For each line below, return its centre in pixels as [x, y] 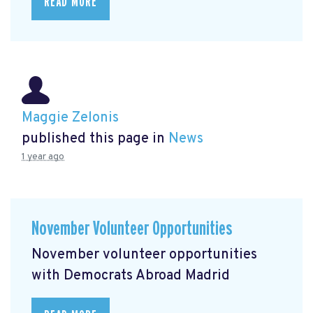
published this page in [95, 139]
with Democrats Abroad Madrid [131, 276]
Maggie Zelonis [70, 118]
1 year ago [43, 157]
